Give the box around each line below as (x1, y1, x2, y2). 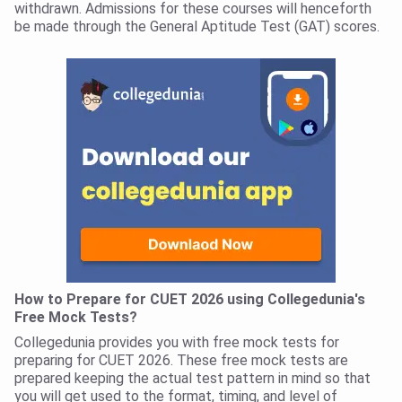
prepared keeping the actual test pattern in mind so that (14, 370, 371, 388)
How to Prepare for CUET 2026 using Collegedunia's (14, 291, 365, 309)
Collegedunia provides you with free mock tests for (14, 334, 339, 352)
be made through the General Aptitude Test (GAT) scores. (14, 18, 380, 36)
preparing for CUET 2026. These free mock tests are (14, 352, 348, 370)
